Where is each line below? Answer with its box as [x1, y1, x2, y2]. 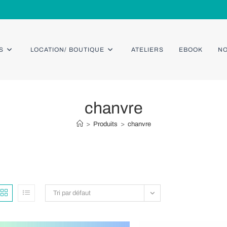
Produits [93, 121, 118, 128]
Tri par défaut [53, 190, 91, 197]
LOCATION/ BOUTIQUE [30, 46, 104, 53]
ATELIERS [131, 46, 164, 53]
